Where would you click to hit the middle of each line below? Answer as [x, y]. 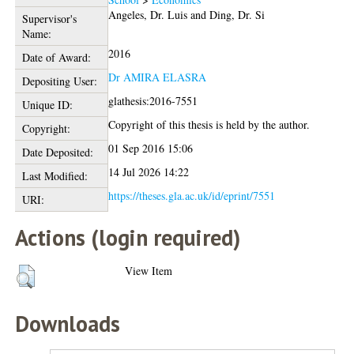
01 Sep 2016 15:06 [151, 148]
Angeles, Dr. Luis [148, 14]
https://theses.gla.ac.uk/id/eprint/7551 [192, 195]
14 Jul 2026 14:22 [149, 171]
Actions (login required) [128, 237]
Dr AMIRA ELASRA [158, 77]
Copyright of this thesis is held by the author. [209, 124]
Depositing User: [59, 81]
